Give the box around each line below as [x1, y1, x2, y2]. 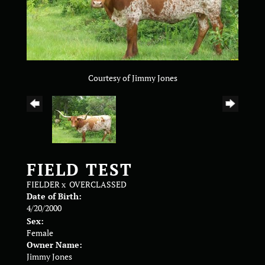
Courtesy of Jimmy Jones [88, 72, 177, 83]
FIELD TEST [27, 158, 132, 180]
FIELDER [27, 178, 60, 190]
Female [27, 227, 53, 238]
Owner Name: [27, 238, 82, 250]
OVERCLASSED [69, 178, 127, 190]
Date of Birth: [27, 190, 82, 202]
